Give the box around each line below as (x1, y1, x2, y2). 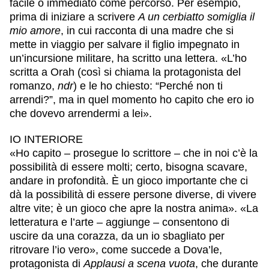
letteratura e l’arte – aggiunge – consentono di (10, 216, 229, 228)
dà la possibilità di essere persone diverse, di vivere (10, 188, 256, 201)
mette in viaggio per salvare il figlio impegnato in (10, 38, 240, 50)
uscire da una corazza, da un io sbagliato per (10, 229, 225, 242)
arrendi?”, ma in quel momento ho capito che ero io (10, 93, 254, 106)
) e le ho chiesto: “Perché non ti (73, 79, 223, 92)
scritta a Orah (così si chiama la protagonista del (10, 65, 241, 78)
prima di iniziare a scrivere (10, 10, 138, 23)
